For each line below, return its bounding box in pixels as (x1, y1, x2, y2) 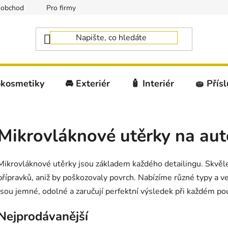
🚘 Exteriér (65, 77, 110, 90)
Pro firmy (46, 3, 76, 13)
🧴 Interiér (131, 77, 174, 90)
